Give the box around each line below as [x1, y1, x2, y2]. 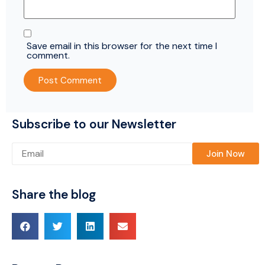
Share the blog [12, 186, 96, 203]
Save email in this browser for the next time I [27, 40, 217, 53]
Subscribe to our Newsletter [12, 115, 176, 132]
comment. [27, 49, 70, 62]
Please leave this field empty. [11, 148, 135, 161]
